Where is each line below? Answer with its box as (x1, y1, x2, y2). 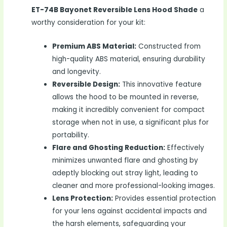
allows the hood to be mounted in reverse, (52, 92, 199, 102)
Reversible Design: (52, 80, 121, 90)
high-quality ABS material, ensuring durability (52, 54, 206, 64)
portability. (52, 130, 90, 140)
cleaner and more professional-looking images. (52, 181, 215, 191)
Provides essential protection (113, 194, 216, 204)
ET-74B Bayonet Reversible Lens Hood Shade (31, 5, 198, 15)
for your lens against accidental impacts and (52, 206, 207, 216)
